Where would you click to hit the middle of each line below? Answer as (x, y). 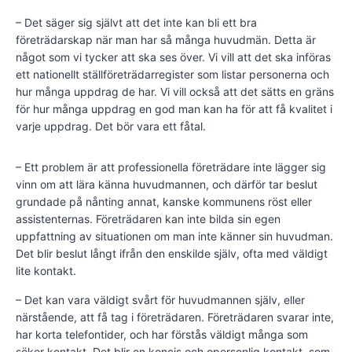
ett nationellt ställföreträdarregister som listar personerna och (172, 75)
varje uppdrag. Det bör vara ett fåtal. (111, 126)
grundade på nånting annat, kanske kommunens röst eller (164, 202)
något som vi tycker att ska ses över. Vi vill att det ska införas (173, 57)
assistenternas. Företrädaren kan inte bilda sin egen (148, 219)
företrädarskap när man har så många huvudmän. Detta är (166, 40)
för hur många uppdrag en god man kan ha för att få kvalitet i (174, 109)
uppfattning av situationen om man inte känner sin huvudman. (174, 236)
